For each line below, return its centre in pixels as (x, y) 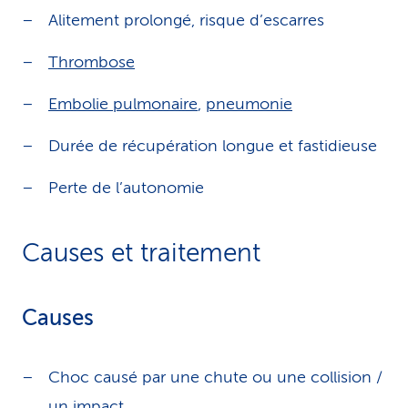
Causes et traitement (141, 253)
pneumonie (249, 104)
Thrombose (92, 62)
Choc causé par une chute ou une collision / (215, 377)
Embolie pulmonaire (123, 104)
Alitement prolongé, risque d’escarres (186, 20)
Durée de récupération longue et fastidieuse (213, 146)
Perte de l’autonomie (126, 188)
